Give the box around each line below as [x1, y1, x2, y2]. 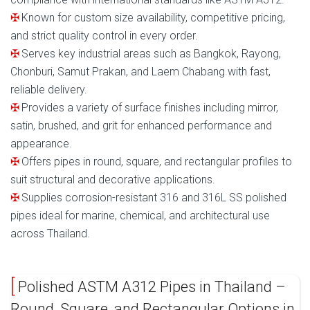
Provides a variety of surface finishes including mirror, [21, 101, 278, 115]
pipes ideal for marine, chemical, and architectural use [10, 209, 270, 223]
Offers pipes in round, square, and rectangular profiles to [21, 155, 292, 169]
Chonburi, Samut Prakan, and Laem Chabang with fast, [10, 65, 271, 79]
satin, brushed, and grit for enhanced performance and [10, 119, 272, 133]
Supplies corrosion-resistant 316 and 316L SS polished [21, 191, 286, 205]
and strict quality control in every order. [10, 29, 198, 43]
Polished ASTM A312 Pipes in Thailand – [15, 278, 286, 296]
